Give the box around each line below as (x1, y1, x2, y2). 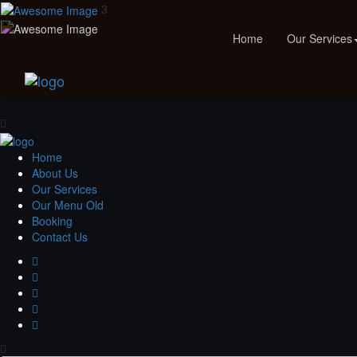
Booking (32, 212, 73, 229)
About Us (32, 164, 78, 181)
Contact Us (32, 228, 88, 245)
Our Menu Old (32, 196, 104, 213)
